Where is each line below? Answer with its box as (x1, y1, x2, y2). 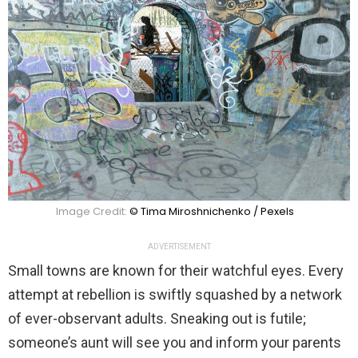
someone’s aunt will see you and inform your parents (8, 334, 341, 352)
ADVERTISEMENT (147, 242, 211, 252)
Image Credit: (56, 204, 129, 220)
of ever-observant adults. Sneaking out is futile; (8, 310, 306, 328)
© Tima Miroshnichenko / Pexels (129, 204, 294, 220)
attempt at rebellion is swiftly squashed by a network (8, 286, 342, 304)
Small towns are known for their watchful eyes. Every (8, 262, 344, 280)
